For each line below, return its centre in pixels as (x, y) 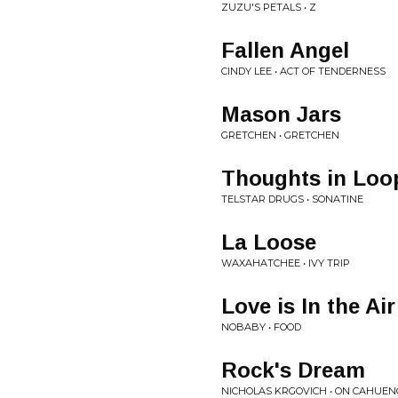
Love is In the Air (308, 306)
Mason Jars (281, 114)
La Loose (269, 242)
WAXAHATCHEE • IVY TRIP (286, 263)
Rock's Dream (293, 370)
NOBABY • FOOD (261, 327)
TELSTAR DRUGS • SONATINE (292, 199)
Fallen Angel (285, 50)
